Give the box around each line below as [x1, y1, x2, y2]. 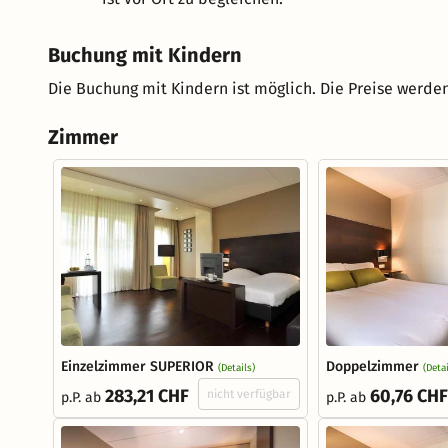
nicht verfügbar [207, 387, 291, 402]
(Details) [218, 362, 255, 375]
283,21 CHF [105, 385, 189, 408]
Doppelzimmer [326, 358, 419, 376]
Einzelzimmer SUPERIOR [61, 358, 214, 376]
